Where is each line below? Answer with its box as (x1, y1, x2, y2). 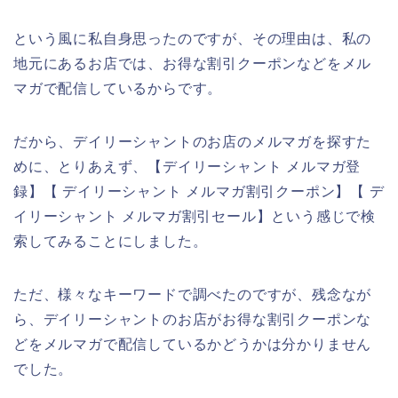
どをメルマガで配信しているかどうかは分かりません (13, 336, 372, 352)
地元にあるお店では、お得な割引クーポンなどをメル (13, 55, 372, 71)
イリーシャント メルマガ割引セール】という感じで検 (13, 208, 376, 224)
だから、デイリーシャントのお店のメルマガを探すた (13, 133, 372, 149)
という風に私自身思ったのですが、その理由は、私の (13, 30, 372, 46)
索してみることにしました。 (13, 233, 208, 249)
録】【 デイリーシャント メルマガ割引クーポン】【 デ (13, 183, 385, 199)
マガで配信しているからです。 (13, 80, 223, 96)
